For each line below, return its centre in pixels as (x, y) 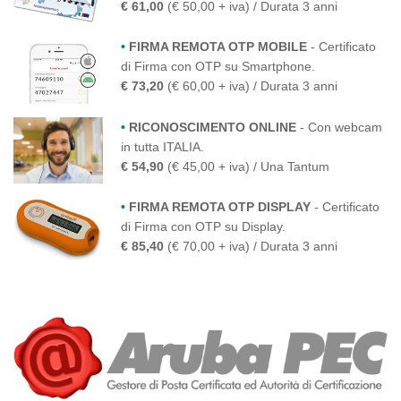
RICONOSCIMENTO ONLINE (213, 127)
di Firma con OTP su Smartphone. (218, 67)
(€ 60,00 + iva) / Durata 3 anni (251, 86)
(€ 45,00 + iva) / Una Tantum (247, 166)
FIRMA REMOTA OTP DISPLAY (220, 206)
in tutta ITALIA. (162, 146)
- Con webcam (339, 127)
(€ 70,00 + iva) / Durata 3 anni (251, 246)
